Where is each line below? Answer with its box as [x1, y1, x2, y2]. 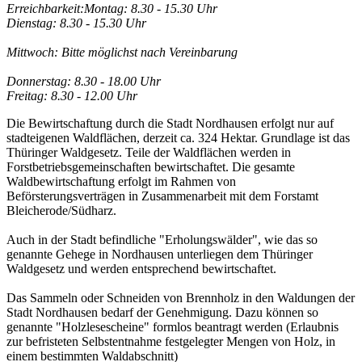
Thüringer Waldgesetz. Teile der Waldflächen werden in [6, 145, 291, 160]
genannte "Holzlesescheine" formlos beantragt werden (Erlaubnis [6, 320, 339, 335]
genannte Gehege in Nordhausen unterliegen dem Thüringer [6, 247, 313, 262]
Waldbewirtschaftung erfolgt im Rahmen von [6, 175, 236, 189]
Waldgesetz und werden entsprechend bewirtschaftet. [6, 262, 276, 276]
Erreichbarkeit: [6, 2, 84, 16]
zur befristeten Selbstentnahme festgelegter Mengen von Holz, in [6, 335, 335, 349]
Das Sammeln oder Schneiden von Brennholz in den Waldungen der [6, 291, 355, 305]
